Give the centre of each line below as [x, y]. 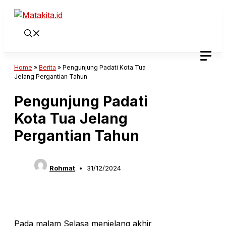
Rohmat [62, 168]
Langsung [22, 10]
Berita [47, 67]
